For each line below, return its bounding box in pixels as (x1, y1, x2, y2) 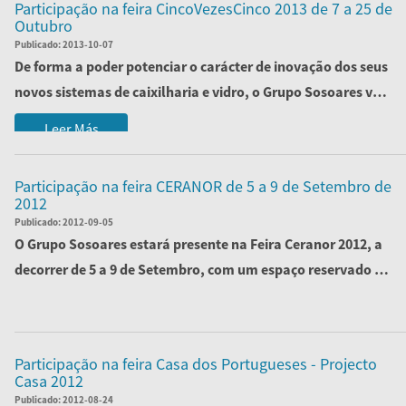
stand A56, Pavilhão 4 (14, 285, 150, 304)
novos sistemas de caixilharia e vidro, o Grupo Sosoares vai (14, 82, 384, 101)
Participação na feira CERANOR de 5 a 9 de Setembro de (14, 176, 391, 197)
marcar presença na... (14, 108, 153, 126)
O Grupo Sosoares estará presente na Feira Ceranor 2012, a (14, 235, 382, 253)
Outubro (14, 15, 72, 36)
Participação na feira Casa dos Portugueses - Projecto (14, 353, 377, 374)
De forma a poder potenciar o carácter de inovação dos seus (14, 57, 388, 75)
